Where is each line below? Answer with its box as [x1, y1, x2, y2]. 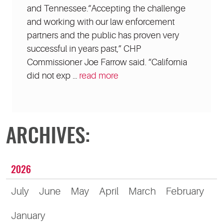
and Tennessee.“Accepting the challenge [27, 3, 186, 13]
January [11, 210, 45, 222]
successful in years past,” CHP [27, 43, 141, 54]
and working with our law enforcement [27, 16, 175, 27]
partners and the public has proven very [27, 30, 179, 40]
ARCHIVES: [6, 127, 90, 147]
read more [79, 70, 118, 81]
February [166, 185, 204, 197]
